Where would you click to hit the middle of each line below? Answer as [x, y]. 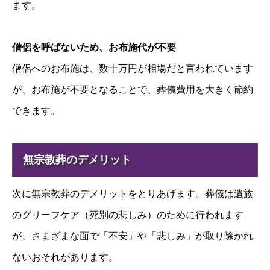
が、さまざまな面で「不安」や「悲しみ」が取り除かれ [133, 236]
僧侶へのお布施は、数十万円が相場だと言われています [133, 69]
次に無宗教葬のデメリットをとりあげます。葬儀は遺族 [133, 193]
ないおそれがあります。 [65, 257]
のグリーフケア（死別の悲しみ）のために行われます [128, 215]
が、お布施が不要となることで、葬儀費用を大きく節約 [133, 90]
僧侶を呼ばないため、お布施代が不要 [94, 48]
